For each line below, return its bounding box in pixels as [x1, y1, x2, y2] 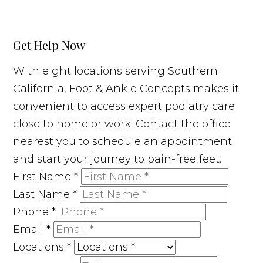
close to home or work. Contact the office [13, 117, 231, 130]
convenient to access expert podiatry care [13, 99, 235, 113]
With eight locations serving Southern [13, 64, 218, 77]
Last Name [13, 187, 73, 201]
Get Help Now [13, 36, 86, 53]
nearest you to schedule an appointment [13, 134, 232, 148]
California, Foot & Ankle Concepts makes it [13, 82, 240, 95]
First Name [13, 170, 75, 183]
